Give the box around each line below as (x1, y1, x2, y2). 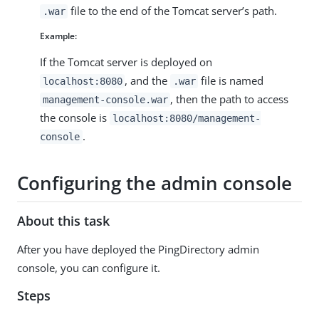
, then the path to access (170, 91, 289, 106)
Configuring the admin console (17, 170, 292, 197)
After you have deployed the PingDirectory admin (17, 241, 259, 256)
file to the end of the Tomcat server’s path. (68, 3, 278, 18)
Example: (40, 29, 77, 42)
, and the (125, 73, 171, 88)
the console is (40, 110, 110, 125)
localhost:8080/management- (112, 112, 261, 124)
